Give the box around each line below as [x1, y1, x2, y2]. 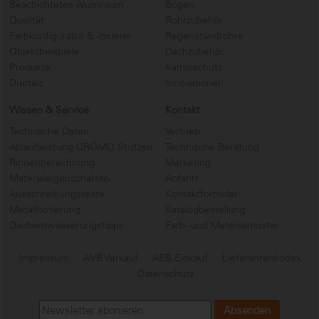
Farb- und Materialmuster [165, 218, 279, 231]
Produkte [9, 60, 51, 73]
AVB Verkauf [83, 251, 138, 264]
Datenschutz [137, 266, 194, 280]
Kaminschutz [165, 60, 222, 73]
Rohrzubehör [165, 13, 223, 26]
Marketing [165, 155, 211, 169]
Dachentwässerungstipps [9, 218, 124, 231]
